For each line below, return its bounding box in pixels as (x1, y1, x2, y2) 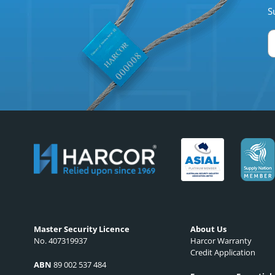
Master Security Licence (34, 223, 130, 235)
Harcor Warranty (190, 235, 252, 247)
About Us (190, 223, 227, 235)
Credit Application (190, 247, 255, 258)
